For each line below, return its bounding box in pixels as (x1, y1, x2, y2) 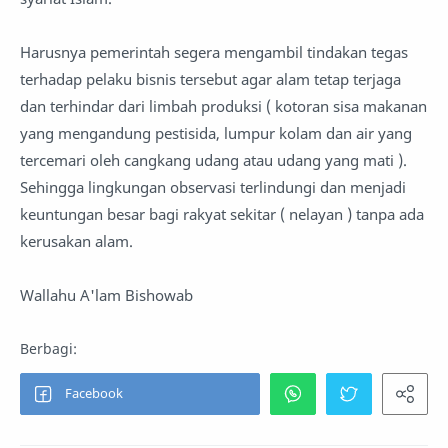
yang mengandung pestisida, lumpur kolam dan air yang (20, 123, 412, 144)
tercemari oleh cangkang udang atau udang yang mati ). (20, 150, 407, 171)
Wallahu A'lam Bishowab (20, 285, 193, 306)
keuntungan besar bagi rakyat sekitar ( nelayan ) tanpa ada (20, 204, 424, 225)
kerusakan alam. (20, 231, 133, 252)
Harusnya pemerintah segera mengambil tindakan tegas (20, 42, 408, 63)
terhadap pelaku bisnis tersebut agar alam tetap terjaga (20, 69, 401, 90)
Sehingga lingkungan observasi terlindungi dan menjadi (20, 177, 406, 198)
